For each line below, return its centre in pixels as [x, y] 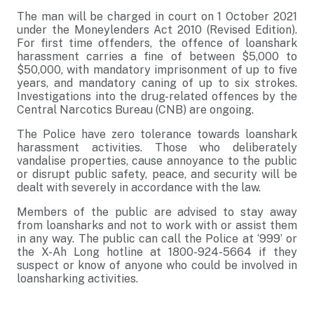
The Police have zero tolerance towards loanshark [157, 134]
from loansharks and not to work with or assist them [157, 225]
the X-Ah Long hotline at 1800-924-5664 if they [157, 252]
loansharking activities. [77, 279]
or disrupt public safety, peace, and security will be [157, 174]
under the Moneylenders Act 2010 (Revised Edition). [157, 30]
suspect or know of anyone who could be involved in [157, 265]
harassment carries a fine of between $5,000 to [157, 56]
